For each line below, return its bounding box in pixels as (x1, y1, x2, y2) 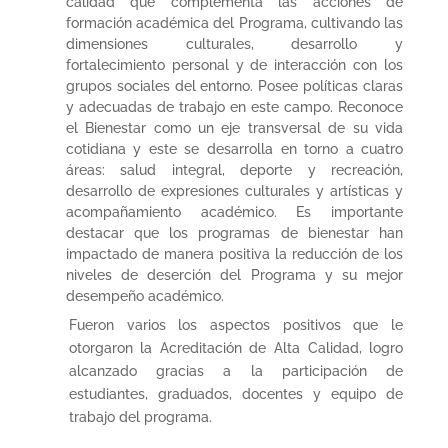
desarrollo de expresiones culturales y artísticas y (65, 182, 404, 199)
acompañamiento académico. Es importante (65, 203, 404, 220)
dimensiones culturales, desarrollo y (65, 35, 404, 52)
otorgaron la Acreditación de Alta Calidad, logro (68, 339, 404, 356)
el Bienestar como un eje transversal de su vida (65, 119, 404, 136)
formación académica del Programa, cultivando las (65, 14, 404, 31)
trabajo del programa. (68, 408, 212, 425)
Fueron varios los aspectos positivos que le (68, 316, 404, 333)
